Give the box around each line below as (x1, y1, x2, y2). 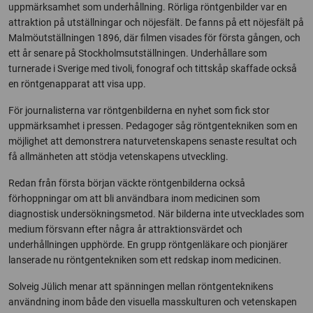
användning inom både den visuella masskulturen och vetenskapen (8, 296, 297, 307)
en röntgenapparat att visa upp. (8, 78, 146, 89)
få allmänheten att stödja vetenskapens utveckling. (8, 151, 228, 162)
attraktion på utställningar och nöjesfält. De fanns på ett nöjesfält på (8, 17, 304, 28)
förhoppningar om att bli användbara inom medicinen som (8, 193, 260, 204)
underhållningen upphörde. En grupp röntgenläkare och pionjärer (8, 239, 288, 250)
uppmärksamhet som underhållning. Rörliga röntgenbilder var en (8, 1, 287, 13)
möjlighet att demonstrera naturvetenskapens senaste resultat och (8, 136, 297, 147)
